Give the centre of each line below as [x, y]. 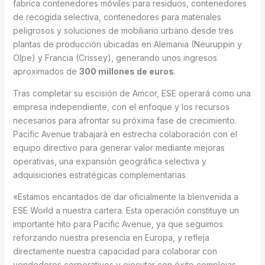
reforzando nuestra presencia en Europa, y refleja [111, 237]
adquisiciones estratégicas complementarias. [100, 174]
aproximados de [46, 71]
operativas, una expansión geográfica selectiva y [109, 161]
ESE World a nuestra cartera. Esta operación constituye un [126, 210]
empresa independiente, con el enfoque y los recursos [121, 106]
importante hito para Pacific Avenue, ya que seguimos [118, 224]
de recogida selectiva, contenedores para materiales [117, 17]
